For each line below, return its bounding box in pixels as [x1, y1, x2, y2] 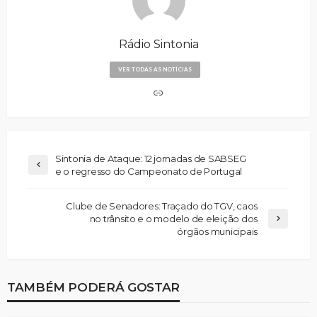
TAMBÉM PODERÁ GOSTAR [7, 279, 180, 294]
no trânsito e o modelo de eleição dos [89, 212, 258, 224]
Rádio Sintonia [118, 37, 199, 51]
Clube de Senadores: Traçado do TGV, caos [66, 200, 258, 212]
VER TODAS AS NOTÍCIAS [118, 65, 192, 73]
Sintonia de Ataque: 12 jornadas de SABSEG [55, 152, 246, 164]
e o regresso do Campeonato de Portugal [55, 165, 243, 177]
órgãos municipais [177, 225, 258, 237]
